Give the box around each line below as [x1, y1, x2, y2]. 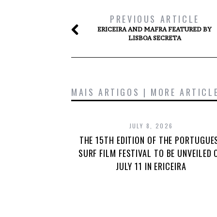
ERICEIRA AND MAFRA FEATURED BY [97, 26, 212, 33]
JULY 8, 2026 [129, 122, 173, 130]
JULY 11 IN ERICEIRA [116, 160, 186, 173]
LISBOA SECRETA [128, 34, 181, 42]
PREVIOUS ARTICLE [110, 13, 200, 26]
